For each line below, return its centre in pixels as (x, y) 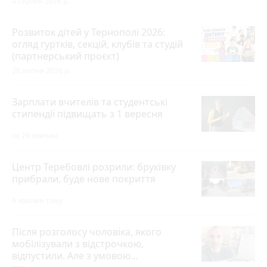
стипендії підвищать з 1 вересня (87, 114)
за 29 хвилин (35, 135)
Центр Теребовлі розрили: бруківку (94, 167)
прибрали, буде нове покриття (84, 178)
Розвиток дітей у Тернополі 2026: (89, 32)
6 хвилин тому (37, 200)
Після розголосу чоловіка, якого (87, 232)
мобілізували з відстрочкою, (78, 243)
